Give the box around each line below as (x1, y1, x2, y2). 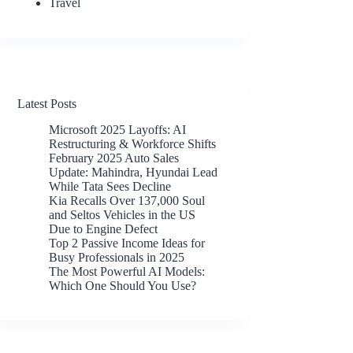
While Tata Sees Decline (49, 179, 172, 193)
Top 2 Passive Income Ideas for (49, 236, 206, 250)
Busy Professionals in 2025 (49, 250, 185, 264)
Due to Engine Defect (49, 221, 158, 236)
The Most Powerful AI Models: (49, 264, 206, 278)
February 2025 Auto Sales (49, 150, 180, 165)
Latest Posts (17, 96, 77, 110)
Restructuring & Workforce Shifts (49, 136, 217, 150)
